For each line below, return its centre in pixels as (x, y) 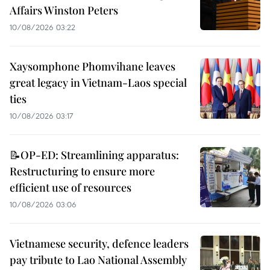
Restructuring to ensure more (82, 171)
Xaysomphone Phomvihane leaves (93, 67)
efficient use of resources (71, 188)
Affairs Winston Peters (64, 11)
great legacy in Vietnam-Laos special (98, 83)
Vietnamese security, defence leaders (99, 244)
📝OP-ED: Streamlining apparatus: (94, 155)
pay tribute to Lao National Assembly (98, 260)
